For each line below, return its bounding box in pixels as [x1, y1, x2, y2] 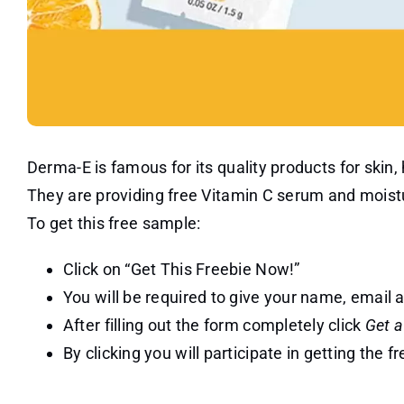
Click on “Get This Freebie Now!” [62, 260, 300, 280]
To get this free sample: [26, 214, 201, 234]
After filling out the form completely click [62, 316, 365, 335]
